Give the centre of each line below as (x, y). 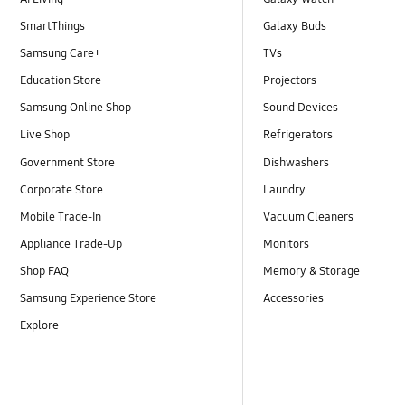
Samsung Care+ (61, 54)
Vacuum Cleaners (309, 217)
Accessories (294, 298)
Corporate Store (62, 189)
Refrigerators (298, 135)
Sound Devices (301, 108)
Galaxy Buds (295, 27)
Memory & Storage (312, 271)
